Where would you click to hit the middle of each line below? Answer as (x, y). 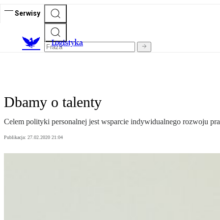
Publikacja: (16, 137)
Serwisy (27, 13)
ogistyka (69, 43)
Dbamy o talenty (53, 102)
